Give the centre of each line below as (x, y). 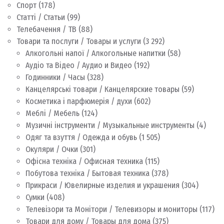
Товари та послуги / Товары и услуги (79, 41)
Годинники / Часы (55, 77)
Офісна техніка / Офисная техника (84, 161)
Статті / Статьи (41, 17)
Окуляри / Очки (52, 149)
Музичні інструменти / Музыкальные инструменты (110, 125)
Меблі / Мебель (52, 113)
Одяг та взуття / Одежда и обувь (81, 137)
